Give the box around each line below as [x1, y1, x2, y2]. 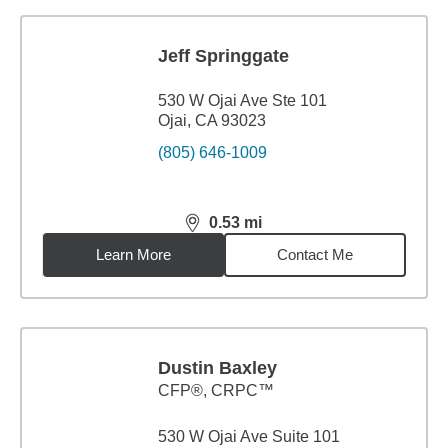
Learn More [96, 246, 172, 263]
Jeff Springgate [158, 46, 289, 66]
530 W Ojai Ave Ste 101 [158, 92, 327, 109]
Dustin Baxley [158, 358, 277, 378]
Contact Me [277, 246, 354, 263]
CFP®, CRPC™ [158, 382, 274, 399]
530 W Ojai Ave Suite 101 [158, 428, 340, 445]
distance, [184, 222, 258, 240]
